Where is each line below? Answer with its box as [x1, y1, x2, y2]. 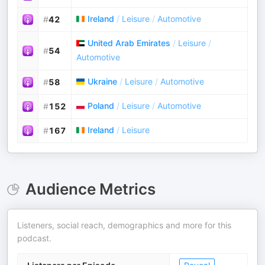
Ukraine [88, 76, 117, 86]
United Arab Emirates [88, 38, 170, 48]
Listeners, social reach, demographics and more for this [17, 220, 231, 230]
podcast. [17, 233, 51, 243]
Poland [88, 101, 114, 111]
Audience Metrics [25, 180, 156, 198]
